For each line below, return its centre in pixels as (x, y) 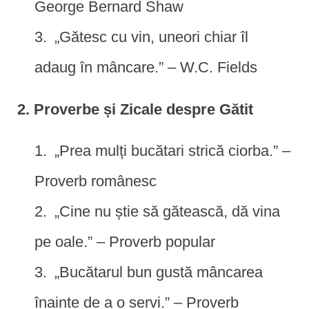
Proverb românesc (96, 181)
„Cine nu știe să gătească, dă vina (167, 211)
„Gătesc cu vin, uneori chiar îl (151, 37)
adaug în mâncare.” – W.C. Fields (146, 67)
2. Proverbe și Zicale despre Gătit (135, 109)
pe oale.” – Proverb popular (125, 241)
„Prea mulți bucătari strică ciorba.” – (172, 150)
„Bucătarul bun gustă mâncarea (159, 272)
